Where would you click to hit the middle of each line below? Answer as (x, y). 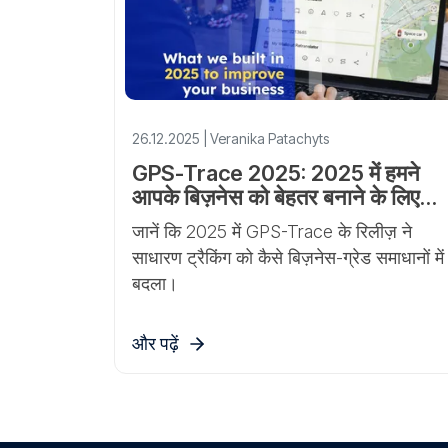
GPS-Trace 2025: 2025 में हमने (276, 173)
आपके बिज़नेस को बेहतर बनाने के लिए (276, 197)
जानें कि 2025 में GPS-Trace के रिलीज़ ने (272, 231)
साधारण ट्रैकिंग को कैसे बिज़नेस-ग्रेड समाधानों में (288, 257)
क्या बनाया (171, 221)
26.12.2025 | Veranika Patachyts (230, 138)
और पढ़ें (155, 343)
